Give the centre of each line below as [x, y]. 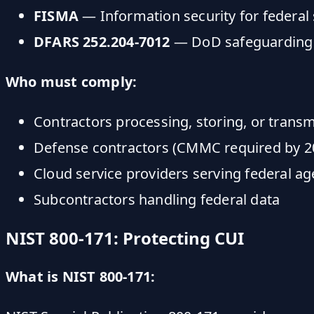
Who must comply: [71, 81]
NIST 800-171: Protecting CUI [125, 238]
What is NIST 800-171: [81, 276]
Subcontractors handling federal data [157, 199]
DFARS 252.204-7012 [102, 41]
